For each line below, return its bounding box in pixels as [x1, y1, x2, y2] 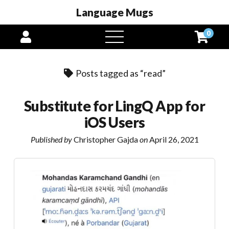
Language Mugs [76, 6, 153, 18]
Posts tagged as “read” [74, 67, 166, 79]
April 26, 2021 [147, 134, 199, 144]
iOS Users [84, 113, 145, 131]
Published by [30, 134, 72, 144]
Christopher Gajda [72, 134, 140, 144]
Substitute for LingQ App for [24, 97, 205, 114]
